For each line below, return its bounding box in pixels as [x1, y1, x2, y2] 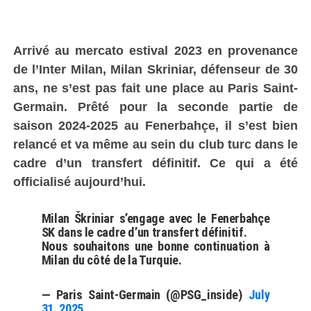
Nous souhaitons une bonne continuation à [41, 238, 270, 253]
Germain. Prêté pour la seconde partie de [12, 99, 299, 114]
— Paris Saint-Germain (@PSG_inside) [41, 287, 249, 302]
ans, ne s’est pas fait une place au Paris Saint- [12, 80, 299, 95]
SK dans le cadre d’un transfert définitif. [41, 224, 247, 239]
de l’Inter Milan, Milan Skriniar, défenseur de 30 [12, 61, 299, 76]
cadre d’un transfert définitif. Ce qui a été [12, 155, 299, 170]
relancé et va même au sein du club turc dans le [12, 136, 299, 151]
